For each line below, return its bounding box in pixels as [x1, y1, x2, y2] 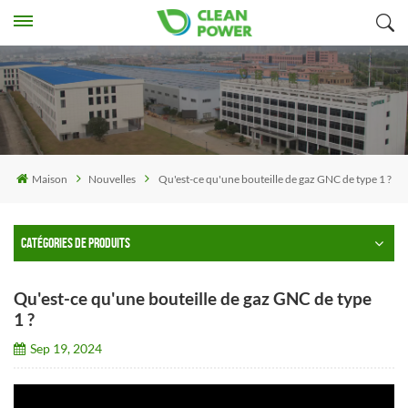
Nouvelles [87, 171, 136, 186]
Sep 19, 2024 [29, 340, 102, 356]
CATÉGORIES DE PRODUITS [21, 234, 130, 250]
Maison [31, 171, 67, 186]
